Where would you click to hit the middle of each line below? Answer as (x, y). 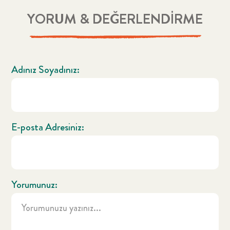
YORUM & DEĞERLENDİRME (115, 19)
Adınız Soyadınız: (46, 70)
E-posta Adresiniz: (48, 127)
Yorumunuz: (35, 185)
